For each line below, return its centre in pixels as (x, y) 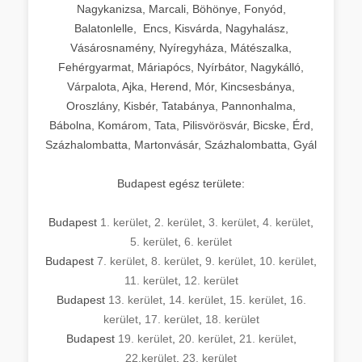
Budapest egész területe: (181, 183)
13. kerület (135, 299)
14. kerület (196, 299)
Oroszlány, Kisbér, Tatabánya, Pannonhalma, (181, 105)
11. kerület (151, 280)
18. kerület (232, 319)
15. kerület (256, 299)
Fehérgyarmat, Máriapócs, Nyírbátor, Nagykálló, (181, 67)
